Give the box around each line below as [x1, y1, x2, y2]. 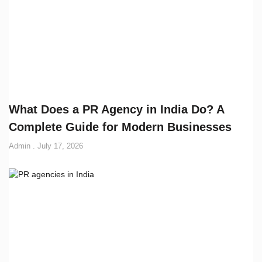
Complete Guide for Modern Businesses [9, 120, 232, 133]
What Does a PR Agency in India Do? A [9, 102, 224, 116]
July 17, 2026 [35, 141, 83, 150]
